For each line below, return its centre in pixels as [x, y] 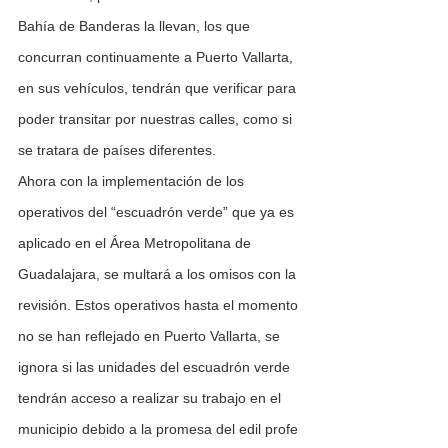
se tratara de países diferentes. [117, 150]
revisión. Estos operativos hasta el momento [160, 305]
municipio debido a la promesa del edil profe [160, 429]
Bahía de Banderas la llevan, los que [136, 26]
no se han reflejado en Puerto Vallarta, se [151, 336]
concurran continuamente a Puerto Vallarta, [157, 57]
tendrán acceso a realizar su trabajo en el [151, 398]
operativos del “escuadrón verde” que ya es [158, 212]
